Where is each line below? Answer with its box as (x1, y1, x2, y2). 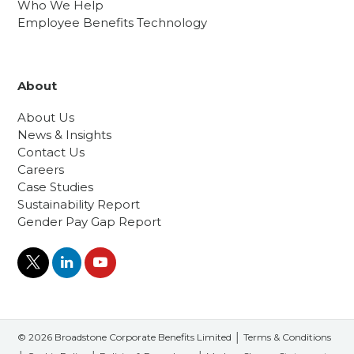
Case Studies (17, 179, 94, 194)
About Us (17, 109, 75, 125)
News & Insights (17, 126, 112, 142)
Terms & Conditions (243, 330, 332, 343)
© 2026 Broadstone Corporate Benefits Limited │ (17, 330, 244, 343)
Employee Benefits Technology (17, 14, 208, 30)
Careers (17, 161, 65, 177)
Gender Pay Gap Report (17, 213, 162, 229)
